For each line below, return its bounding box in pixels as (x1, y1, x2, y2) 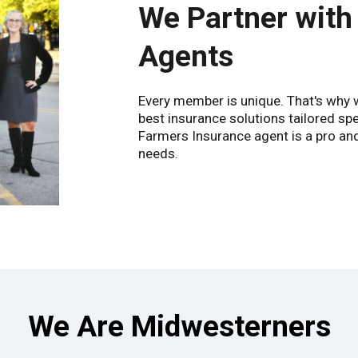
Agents (138, 39, 233, 74)
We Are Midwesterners (27, 309, 331, 344)
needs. (138, 145, 178, 162)
